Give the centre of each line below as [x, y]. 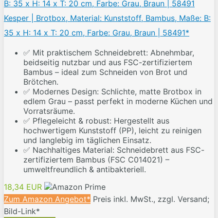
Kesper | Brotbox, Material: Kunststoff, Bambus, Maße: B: [107, 18]
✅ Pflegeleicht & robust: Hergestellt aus [96, 121]
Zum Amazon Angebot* [47, 199]
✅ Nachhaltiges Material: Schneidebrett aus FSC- [114, 150]
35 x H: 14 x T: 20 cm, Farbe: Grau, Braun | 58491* [97, 33]
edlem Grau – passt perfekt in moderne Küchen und [118, 101]
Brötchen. [41, 82]
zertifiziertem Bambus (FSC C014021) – [96, 160]
